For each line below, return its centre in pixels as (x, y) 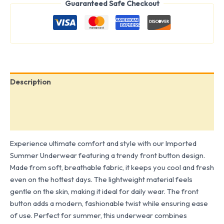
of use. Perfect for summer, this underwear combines (98, 215)
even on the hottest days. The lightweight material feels (101, 179)
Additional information (49, 101)
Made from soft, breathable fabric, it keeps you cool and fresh (112, 167)
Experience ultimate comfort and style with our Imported (103, 143)
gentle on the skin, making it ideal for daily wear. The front (104, 191)
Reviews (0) (29, 120)
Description (30, 82)
